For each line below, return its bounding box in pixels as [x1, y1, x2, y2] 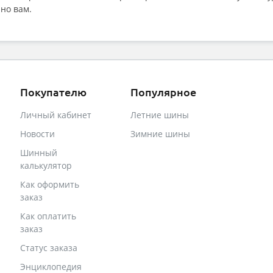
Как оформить [19, 179, 79, 191]
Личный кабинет [19, 109, 91, 121]
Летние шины [130, 109, 190, 121]
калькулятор [19, 160, 72, 172]
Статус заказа [19, 242, 77, 254]
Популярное [130, 85, 197, 99]
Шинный [19, 147, 57, 159]
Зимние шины [130, 128, 191, 140]
